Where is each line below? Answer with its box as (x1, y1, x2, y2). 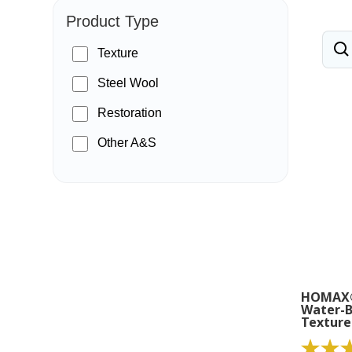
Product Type (66, 13, 159, 30)
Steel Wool (97, 76, 159, 90)
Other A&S (97, 136, 157, 149)
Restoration (97, 106, 163, 119)
